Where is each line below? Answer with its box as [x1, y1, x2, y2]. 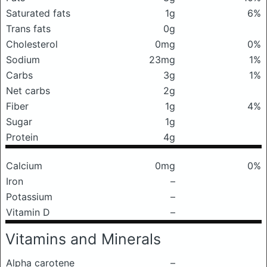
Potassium [6, 191, 52, 203]
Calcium [6, 160, 42, 172]
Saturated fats [6, 7, 70, 19]
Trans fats [6, 23, 51, 35]
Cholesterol [6, 38, 58, 50]
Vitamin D [6, 206, 50, 218]
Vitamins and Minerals [5, 230, 161, 248]
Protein [6, 131, 38, 143]
